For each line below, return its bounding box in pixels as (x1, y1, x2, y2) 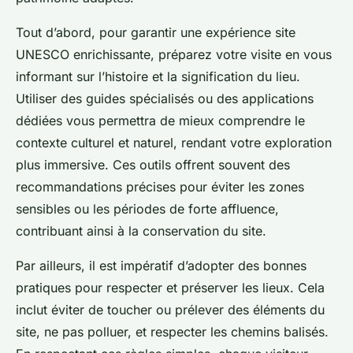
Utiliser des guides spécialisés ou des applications (16, 90, 314, 106)
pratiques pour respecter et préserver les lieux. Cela (16, 279, 325, 295)
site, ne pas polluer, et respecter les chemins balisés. (16, 323, 329, 340)
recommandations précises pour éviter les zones (16, 178, 304, 195)
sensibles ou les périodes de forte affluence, (16, 200, 279, 217)
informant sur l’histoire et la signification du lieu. (16, 68, 300, 84)
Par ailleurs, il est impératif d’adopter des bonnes (16, 257, 307, 273)
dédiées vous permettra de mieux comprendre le (16, 112, 305, 128)
